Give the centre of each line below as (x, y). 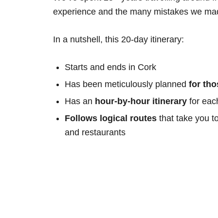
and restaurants (95, 132)
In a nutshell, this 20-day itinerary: (118, 39)
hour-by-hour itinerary (141, 101)
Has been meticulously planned (127, 84)
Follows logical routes (111, 118)
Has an (80, 101)
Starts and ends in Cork (110, 67)
